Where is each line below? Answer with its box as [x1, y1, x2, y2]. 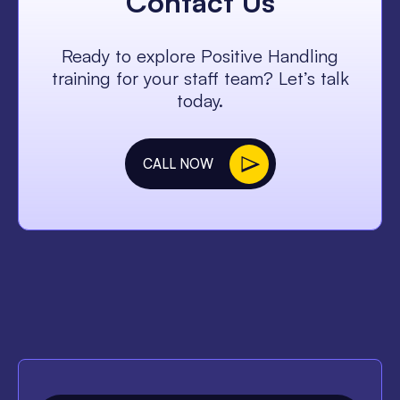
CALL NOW [142, 155, 213, 173]
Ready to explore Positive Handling [62, 45, 338, 68]
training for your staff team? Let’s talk [51, 67, 349, 90]
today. [177, 89, 223, 112]
